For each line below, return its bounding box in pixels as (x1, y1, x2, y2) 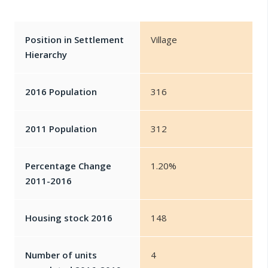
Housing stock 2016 (25, 212, 112, 224)
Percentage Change (25, 160, 111, 172)
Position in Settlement (25, 33, 124, 45)
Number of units (25, 249, 97, 261)
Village (151, 33, 177, 45)
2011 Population (25, 123, 97, 135)
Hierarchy (25, 48, 67, 60)
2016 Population (25, 86, 97, 98)
